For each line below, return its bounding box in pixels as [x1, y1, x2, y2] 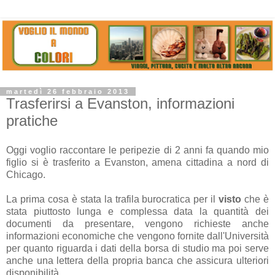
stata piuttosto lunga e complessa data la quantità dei [6, 206, 269, 217]
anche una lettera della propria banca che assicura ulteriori [6, 255, 269, 266]
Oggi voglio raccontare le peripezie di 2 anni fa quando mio [6, 144, 269, 155]
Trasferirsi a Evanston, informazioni [6, 95, 234, 112]
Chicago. [6, 169, 45, 180]
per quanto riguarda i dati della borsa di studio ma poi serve [6, 242, 269, 254]
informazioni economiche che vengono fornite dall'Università [6, 230, 269, 241]
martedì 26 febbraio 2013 [6, 87, 130, 95]
